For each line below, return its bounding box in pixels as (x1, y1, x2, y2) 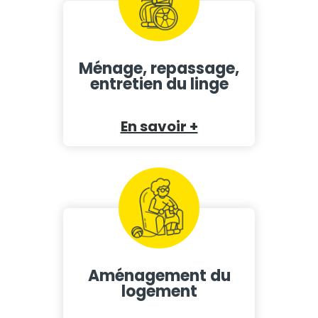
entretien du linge (89, 72, 229, 95)
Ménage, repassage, (79, 57, 239, 79)
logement (121, 280, 197, 302)
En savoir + (120, 116, 198, 136)
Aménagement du (87, 264, 231, 287)
